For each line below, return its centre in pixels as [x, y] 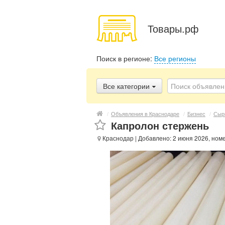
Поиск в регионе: [125, 58]
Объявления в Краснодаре [145, 114]
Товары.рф [173, 28]
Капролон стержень [160, 125]
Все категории [126, 86]
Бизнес [196, 114]
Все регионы [175, 58]
